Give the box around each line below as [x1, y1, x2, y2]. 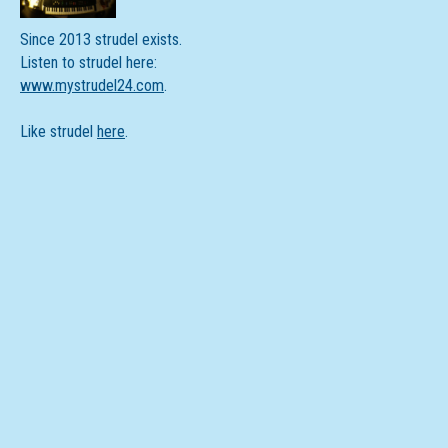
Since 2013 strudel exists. [20, 30, 182, 49]
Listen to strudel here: [20, 53, 157, 72]
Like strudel [20, 122, 97, 141]
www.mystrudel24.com [20, 76, 164, 95]
